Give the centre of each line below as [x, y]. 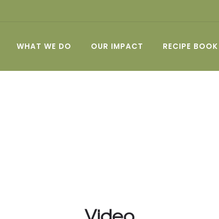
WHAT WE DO [44, 46]
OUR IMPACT [117, 46]
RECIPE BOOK [190, 46]
